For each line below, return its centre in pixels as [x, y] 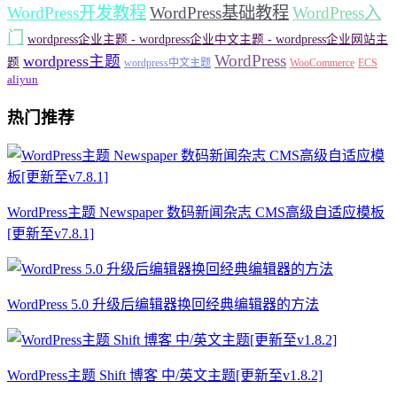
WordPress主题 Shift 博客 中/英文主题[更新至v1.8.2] [165, 376]
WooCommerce [322, 62]
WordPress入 [337, 12]
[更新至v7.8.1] [51, 234]
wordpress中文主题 [167, 62]
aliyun [23, 79]
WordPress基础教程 [219, 12]
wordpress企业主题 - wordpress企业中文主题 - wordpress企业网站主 [208, 39]
